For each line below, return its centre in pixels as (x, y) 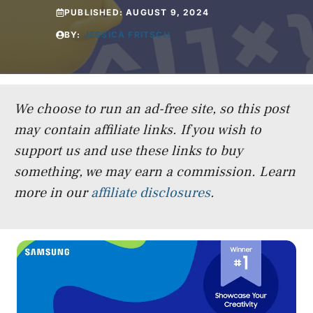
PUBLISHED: (95, 12)
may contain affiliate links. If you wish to (138, 130)
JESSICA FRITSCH (127, 35)
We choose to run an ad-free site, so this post (152, 109)
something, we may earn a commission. (135, 172)
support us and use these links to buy (129, 151)
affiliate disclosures (151, 193)
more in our (52, 193)
